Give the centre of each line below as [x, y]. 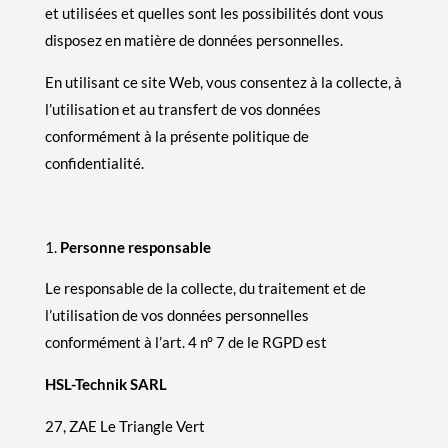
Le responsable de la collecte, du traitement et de [205, 287]
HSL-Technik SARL [105, 383]
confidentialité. [94, 162]
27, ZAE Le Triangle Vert [124, 425]
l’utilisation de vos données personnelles [176, 314]
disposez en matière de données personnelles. [193, 39]
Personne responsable [136, 246]
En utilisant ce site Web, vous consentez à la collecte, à [223, 81]
